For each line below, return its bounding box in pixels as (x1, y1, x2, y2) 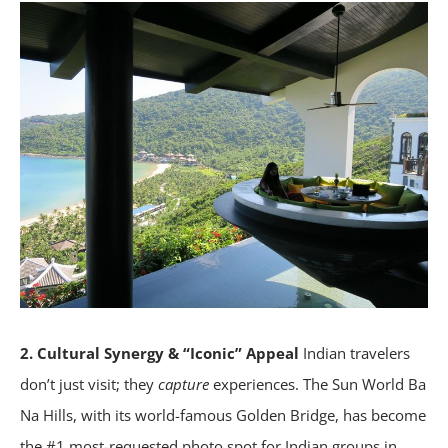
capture (158, 374, 209, 395)
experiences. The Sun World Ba (209, 374, 426, 395)
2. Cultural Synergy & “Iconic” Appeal (20, 343, 299, 364)
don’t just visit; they (20, 374, 158, 395)
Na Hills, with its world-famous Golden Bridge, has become (20, 405, 426, 426)
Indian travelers (299, 343, 410, 364)
